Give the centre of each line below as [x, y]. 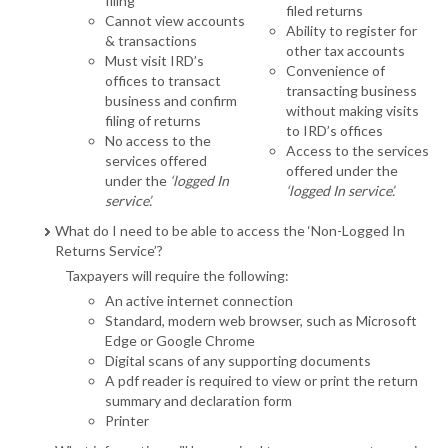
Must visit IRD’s [154, 61]
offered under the [342, 171]
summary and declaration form [198, 401]
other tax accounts [345, 51]
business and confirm [171, 101]
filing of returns [153, 121]
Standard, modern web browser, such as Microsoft [261, 321]
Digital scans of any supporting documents [238, 361]
